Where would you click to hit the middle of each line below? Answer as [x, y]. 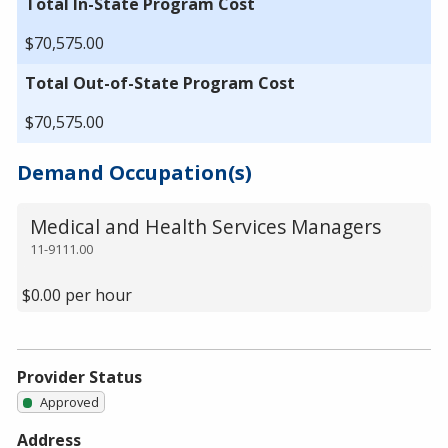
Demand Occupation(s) [134, 172]
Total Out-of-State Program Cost [160, 82]
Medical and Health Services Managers [205, 227]
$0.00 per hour [76, 295]
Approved [70, 401]
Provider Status [79, 376]
